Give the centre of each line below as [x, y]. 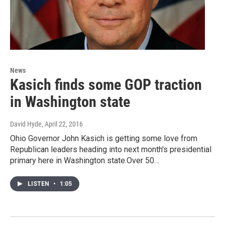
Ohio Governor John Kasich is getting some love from [104, 138]
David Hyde [26, 124]
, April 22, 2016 [62, 124]
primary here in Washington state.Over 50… [85, 160]
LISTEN [39, 184]
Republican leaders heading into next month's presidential [111, 149]
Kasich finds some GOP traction [106, 84]
